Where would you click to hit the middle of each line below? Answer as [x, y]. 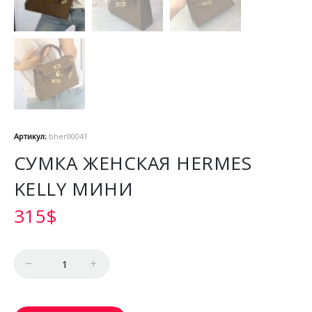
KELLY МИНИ [73, 189]
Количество [42, 257]
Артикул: [31, 136]
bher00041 [68, 136]
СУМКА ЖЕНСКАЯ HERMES [133, 163]
